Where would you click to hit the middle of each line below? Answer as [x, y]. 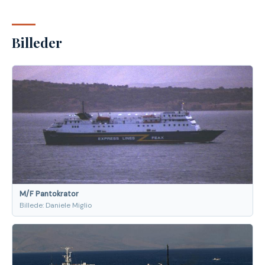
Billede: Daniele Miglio [56, 205]
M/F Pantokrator [49, 194]
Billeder [37, 42]
